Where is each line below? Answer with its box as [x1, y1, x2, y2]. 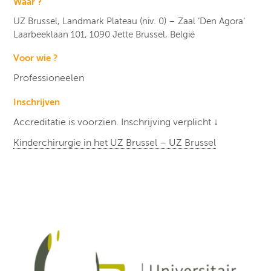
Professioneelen [13, 73, 85, 84]
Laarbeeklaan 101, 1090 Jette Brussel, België [13, 30, 195, 40]
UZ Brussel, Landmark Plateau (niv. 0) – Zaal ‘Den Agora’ [13, 16, 246, 27]
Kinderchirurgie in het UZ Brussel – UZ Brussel [13, 137, 217, 149]
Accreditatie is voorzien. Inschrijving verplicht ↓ [13, 117, 219, 128]
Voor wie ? [13, 53, 58, 64]
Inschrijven [13, 97, 60, 108]
